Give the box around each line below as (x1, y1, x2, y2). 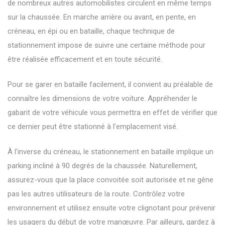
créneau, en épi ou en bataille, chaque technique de (8, 26, 175, 36)
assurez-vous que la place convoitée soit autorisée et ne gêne (8, 175, 213, 184)
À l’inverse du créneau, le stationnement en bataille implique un (8, 147, 213, 156)
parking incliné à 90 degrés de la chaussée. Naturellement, (8, 161, 197, 170)
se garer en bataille (25, 79, 87, 89)
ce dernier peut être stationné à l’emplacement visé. (8, 122, 178, 131)
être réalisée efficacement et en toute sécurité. (8, 54, 162, 64)
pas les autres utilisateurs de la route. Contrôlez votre (8, 189, 185, 198)
